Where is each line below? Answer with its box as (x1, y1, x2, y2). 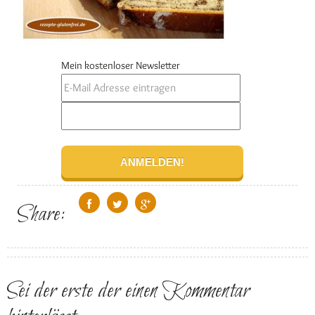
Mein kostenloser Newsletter (61, 59, 180, 72)
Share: (18, 200, 65, 231)
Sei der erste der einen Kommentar (7, 276, 250, 307)
